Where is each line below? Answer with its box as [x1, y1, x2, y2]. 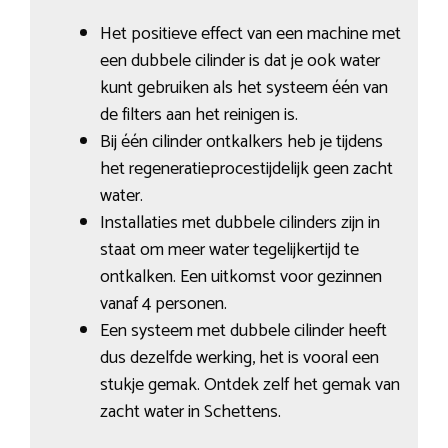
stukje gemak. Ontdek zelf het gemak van [99, 369, 400, 400]
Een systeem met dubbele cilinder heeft [99, 315, 387, 346]
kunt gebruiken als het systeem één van [99, 72, 388, 103]
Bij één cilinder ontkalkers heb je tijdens [99, 126, 383, 157]
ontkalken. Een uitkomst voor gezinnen [99, 261, 382, 292]
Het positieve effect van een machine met [99, 18, 401, 49]
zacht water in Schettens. [99, 396, 281, 427]
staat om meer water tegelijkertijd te [99, 234, 359, 265]
